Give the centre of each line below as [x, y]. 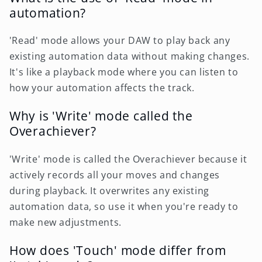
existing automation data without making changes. [129, 56]
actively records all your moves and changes [114, 175]
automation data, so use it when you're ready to [124, 206]
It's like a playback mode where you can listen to [124, 72]
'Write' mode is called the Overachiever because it [128, 159]
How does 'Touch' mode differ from [118, 250]
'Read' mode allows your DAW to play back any [120, 41]
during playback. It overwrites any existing [109, 190]
